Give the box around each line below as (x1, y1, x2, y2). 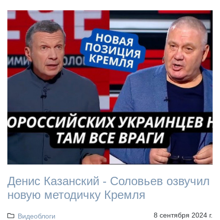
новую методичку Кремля (7, 188, 145, 201)
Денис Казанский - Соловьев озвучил (7, 174, 210, 188)
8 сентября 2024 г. (154, 211, 213, 219)
